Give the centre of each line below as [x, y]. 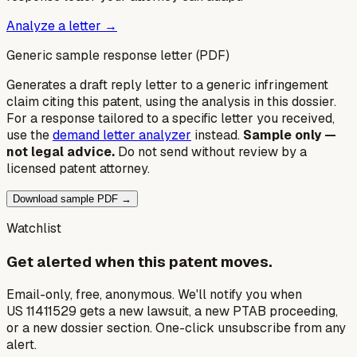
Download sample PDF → [72, 198]
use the [28, 135]
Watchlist [34, 228]
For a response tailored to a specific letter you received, [171, 118]
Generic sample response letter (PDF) [118, 55]
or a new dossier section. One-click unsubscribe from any [176, 328]
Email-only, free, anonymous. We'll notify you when [154, 295]
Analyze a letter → [62, 25]
